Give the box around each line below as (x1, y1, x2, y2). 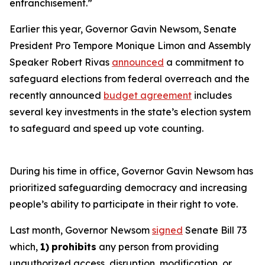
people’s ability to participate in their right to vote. (9, 198, 240, 210)
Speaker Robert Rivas (9, 56, 112, 68)
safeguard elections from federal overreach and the (9, 73, 250, 85)
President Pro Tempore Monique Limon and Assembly (9, 40, 251, 51)
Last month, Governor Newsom (9, 224, 152, 236)
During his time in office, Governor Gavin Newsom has (9, 165, 253, 177)
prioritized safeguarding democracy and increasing (9, 182, 247, 193)
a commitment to (164, 56, 244, 68)
